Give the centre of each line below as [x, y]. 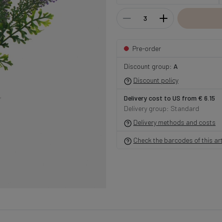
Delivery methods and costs [174, 122]
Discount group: [148, 66]
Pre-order [146, 49]
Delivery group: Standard [161, 109]
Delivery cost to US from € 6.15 [169, 98]
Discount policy [156, 80]
